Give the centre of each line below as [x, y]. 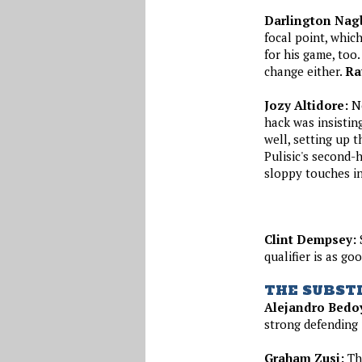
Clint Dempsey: [310, 239]
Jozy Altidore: [306, 105]
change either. [304, 71]
